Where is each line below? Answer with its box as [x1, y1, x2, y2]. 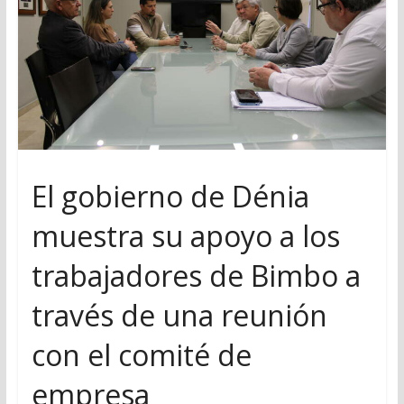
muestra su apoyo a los [31, 216, 340, 255]
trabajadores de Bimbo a [31, 255, 361, 295]
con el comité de [31, 335, 252, 374]
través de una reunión [31, 295, 327, 335]
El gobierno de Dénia [31, 176, 309, 216]
